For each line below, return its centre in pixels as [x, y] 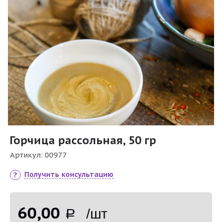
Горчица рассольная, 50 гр [83, 140]
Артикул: [27, 155]
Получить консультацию [69, 174]
